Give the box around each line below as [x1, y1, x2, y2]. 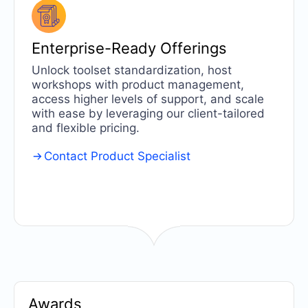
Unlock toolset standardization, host [31, 63, 232, 77]
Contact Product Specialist [44, 148, 191, 163]
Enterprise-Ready [31, 38, 160, 57]
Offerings [159, 38, 227, 57]
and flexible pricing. [31, 120, 140, 135]
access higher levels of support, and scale [31, 91, 264, 106]
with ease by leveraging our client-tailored [31, 106, 265, 120]
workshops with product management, [31, 77, 244, 91]
